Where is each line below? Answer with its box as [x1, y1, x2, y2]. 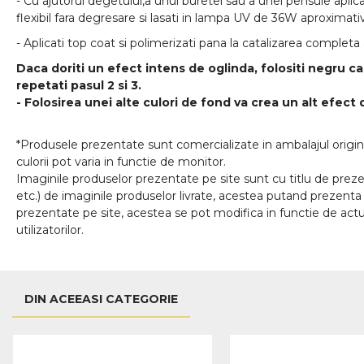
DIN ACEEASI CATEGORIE [24, 291, 178, 306]
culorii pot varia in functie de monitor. [16, 154, 226, 169]
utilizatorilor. [16, 223, 84, 237]
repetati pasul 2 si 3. [16, 78, 141, 93]
